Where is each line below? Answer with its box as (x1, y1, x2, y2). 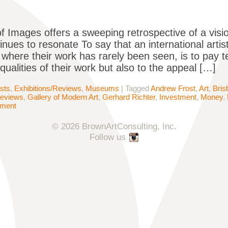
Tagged (125, 84, 151, 93)
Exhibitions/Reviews (14, 84, 81, 93)
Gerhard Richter (102, 93, 155, 102)
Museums (85, 84, 119, 93)
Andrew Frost (151, 84, 195, 93)
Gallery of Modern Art (27, 93, 98, 102)
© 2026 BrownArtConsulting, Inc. (51, 122, 177, 132)
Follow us (90, 132, 126, 142)
